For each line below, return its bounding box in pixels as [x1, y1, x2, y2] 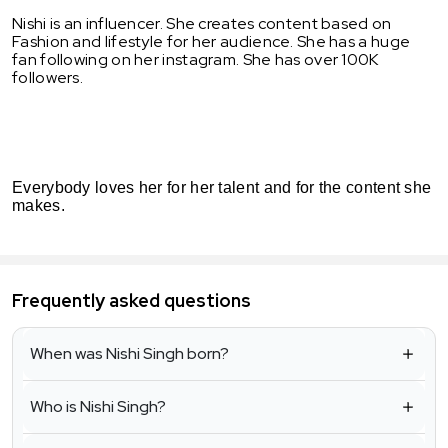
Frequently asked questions [12, 289, 251, 313]
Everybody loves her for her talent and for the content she [12, 178, 432, 196]
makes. [12, 196, 65, 214]
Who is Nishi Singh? [30, 396, 166, 418]
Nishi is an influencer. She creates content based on [12, 12, 392, 34]
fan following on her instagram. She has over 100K [12, 48, 379, 70]
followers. [12, 66, 83, 88]
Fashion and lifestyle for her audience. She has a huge [12, 30, 411, 52]
